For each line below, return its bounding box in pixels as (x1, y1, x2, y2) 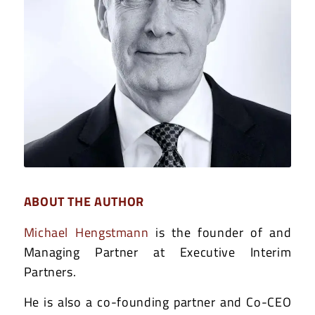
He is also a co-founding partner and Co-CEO (23, 292, 292, 311)
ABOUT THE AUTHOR (23, 192, 144, 212)
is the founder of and (148, 222, 292, 242)
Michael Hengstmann (23, 222, 149, 242)
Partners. (23, 262, 77, 281)
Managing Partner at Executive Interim (23, 242, 292, 262)
